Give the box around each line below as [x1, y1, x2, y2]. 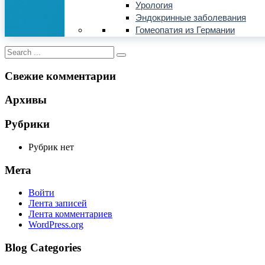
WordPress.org [28, 219, 83, 230]
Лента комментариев [28, 209, 112, 219]
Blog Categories [5, 241, 81, 254]
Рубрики [5, 118, 50, 131]
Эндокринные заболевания [135, 13, 246, 22]
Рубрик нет [28, 141, 74, 152]
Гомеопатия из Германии [135, 25, 235, 35]
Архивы [5, 93, 47, 106]
